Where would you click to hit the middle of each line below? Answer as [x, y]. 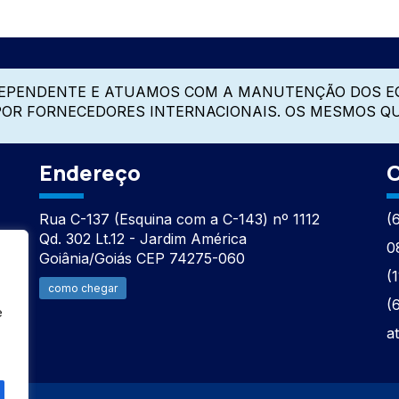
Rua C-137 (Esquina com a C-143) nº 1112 [179, 219]
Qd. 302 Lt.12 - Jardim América [142, 239]
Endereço [90, 172]
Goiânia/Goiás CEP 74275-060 [142, 258]
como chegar [82, 288]
